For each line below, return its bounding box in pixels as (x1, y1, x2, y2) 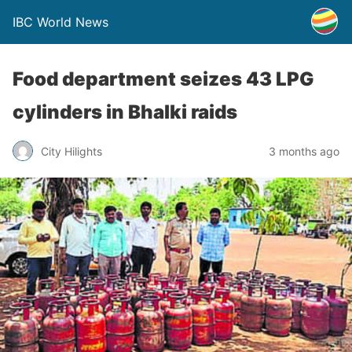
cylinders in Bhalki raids (13, 101, 237, 123)
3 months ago (269, 144, 339, 158)
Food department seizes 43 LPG (13, 68, 314, 90)
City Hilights (41, 144, 102, 158)
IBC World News (13, 14, 108, 30)
